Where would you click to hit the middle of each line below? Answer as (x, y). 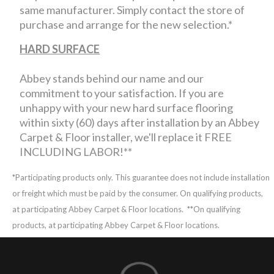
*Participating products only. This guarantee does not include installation (141, 177)
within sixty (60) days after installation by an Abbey (140, 122)
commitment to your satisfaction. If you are (122, 93)
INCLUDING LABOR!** (76, 151)
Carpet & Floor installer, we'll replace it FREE (126, 137)
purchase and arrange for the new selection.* (126, 24)
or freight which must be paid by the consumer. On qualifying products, (138, 193)
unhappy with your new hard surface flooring (127, 107)
